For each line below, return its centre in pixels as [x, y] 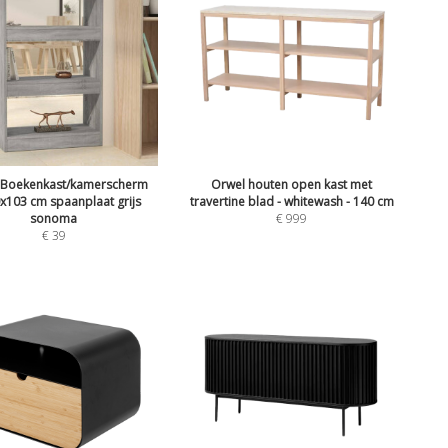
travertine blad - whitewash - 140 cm [291, 201]
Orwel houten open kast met [292, 184]
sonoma [54, 218]
